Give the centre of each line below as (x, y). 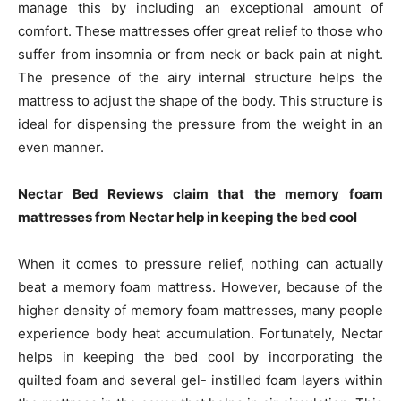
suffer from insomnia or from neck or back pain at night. (200, 54)
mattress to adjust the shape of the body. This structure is (200, 101)
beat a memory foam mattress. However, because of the (200, 287)
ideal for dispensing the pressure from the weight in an (200, 124)
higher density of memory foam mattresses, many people (200, 310)
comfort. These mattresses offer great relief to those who (200, 31)
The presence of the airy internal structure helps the (200, 77)
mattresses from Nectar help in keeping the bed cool (188, 217)
